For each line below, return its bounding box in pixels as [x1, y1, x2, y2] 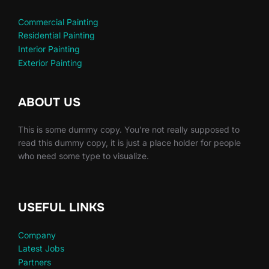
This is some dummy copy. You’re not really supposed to [18, 124, 240, 134]
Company [18, 229, 56, 240]
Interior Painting [18, 44, 80, 55]
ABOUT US [18, 94, 80, 110]
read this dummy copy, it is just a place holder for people [18, 137, 241, 148]
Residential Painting [18, 30, 95, 41]
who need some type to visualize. [18, 150, 149, 161]
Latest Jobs [18, 243, 64, 254]
